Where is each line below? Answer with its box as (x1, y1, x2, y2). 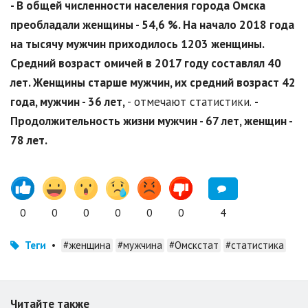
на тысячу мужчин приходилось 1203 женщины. (10, 36, 264, 52)
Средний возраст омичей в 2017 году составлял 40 (10, 56, 281, 71)
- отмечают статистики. (127, 94, 254, 110)
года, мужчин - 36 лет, (10, 94, 127, 110)
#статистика (225, 239, 284, 252)
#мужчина (118, 239, 162, 252)
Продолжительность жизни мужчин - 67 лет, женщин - (10, 113, 292, 129)
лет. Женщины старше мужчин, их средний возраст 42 (10, 75, 296, 91)
